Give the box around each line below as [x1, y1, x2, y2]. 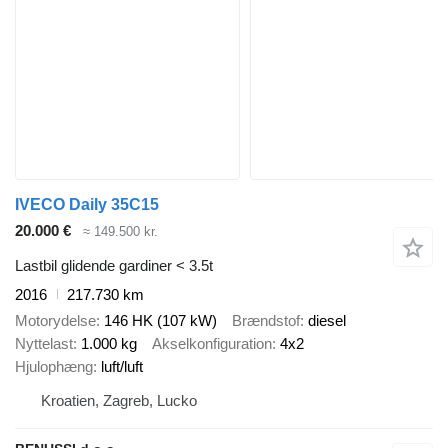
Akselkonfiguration [152, 335, 272, 353]
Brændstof [232, 312, 300, 330]
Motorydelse [15, 312, 96, 330]
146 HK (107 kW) [104, 312, 217, 330]
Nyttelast [15, 335, 73, 353]
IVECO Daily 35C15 [15, 196, 159, 214]
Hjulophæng [15, 358, 93, 376]
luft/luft [101, 358, 143, 376]
